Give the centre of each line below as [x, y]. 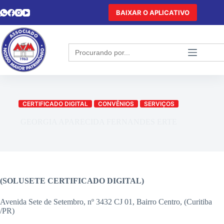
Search [81, 47]
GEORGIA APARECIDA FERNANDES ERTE [98, 122]
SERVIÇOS [159, 104]
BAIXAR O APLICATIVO [153, 12]
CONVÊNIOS [116, 104]
